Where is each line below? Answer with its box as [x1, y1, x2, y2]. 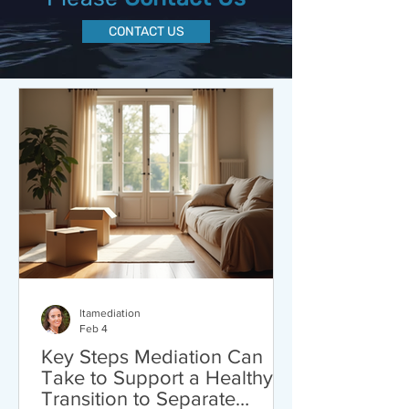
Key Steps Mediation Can [41, 346, 263, 367]
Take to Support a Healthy [41, 367, 273, 388]
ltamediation [79, 307, 141, 320]
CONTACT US [108, 24, 184, 39]
